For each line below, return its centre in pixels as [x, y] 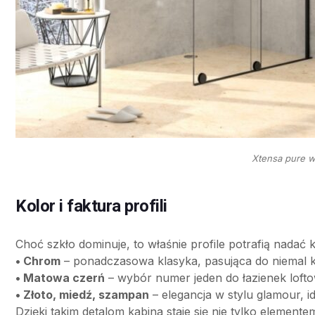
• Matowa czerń [60, 278]
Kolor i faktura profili [91, 206]
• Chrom [38, 261]
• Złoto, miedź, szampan [82, 295]
